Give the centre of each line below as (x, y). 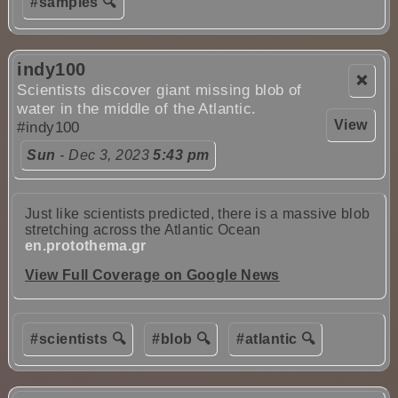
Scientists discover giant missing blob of (159, 91)
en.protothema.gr (86, 245)
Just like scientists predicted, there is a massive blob (198, 213)
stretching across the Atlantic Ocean (143, 229)
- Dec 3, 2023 (104, 155)
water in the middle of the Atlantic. (137, 109)
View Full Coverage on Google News (152, 275)
